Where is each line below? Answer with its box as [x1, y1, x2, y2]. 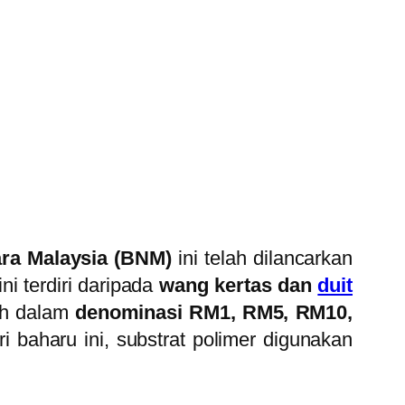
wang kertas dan [153, 274, 318, 297]
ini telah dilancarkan [171, 247, 353, 270]
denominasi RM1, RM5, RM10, [74, 301, 353, 325]
